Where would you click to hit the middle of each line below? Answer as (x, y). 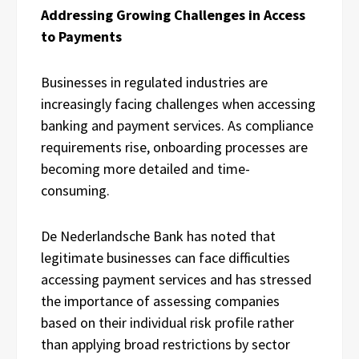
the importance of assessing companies (160, 301)
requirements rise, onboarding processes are (174, 147)
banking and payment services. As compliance (177, 125)
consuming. (77, 190)
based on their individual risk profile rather (167, 322)
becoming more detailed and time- (145, 168)
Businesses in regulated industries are (154, 82)
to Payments (81, 36)
